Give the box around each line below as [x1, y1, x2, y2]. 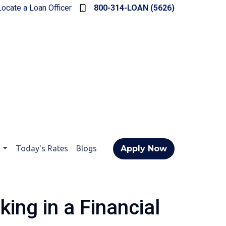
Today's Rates [16, 144, 68, 153]
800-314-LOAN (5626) [94, 3, 175, 13]
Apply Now [121, 144, 167, 153]
